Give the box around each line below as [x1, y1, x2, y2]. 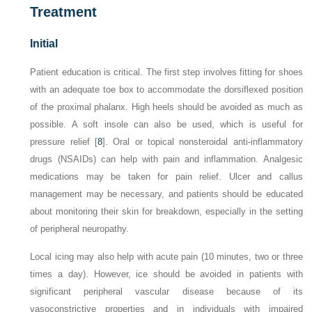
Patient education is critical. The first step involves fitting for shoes [30, 67, 303, 78]
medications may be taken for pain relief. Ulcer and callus [30, 171, 303, 182]
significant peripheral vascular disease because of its [30, 286, 303, 297]
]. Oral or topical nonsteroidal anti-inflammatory [102, 136, 303, 148]
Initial [30, 38, 58, 50]
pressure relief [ [30, 136, 98, 148]
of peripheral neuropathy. [30, 224, 130, 235]
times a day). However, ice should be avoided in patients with [30, 269, 303, 280]
